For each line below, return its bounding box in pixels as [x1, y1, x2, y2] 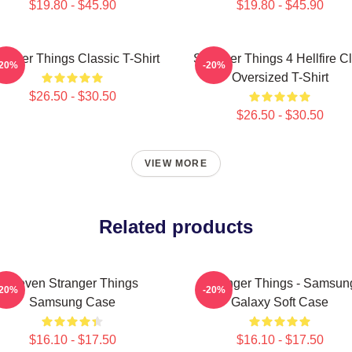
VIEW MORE [145, 158, 207, 169]
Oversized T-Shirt [231, 71, 328, 84]
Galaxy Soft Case [231, 295, 328, 309]
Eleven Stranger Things [6, 277, 138, 290]
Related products [99, 216, 253, 237]
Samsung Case [29, 295, 115, 309]
